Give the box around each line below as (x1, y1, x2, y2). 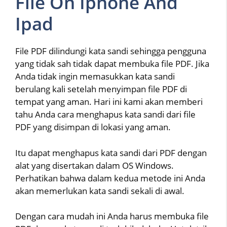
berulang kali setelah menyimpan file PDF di (15, 83, 187, 95)
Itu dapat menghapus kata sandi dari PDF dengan (15, 146, 207, 159)
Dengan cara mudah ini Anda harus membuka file (15, 210, 209, 222)
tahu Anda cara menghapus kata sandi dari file (15, 108, 196, 121)
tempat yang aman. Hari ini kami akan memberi (15, 96, 203, 108)
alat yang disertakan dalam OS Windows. (15, 159, 174, 171)
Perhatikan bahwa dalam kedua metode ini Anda (15, 172, 205, 184)
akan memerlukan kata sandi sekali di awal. (15, 184, 184, 197)
